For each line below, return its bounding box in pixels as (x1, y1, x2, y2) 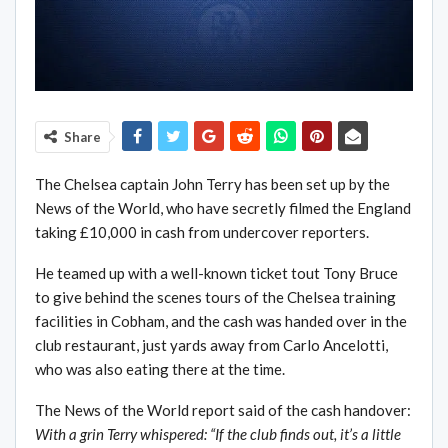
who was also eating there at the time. (35, 360, 285, 379)
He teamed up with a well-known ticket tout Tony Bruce (35, 264, 398, 283)
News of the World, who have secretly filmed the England (35, 199, 411, 218)
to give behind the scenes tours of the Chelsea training (35, 288, 396, 307)
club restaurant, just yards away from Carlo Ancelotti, (35, 336, 388, 355)
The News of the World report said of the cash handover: (35, 401, 411, 420)
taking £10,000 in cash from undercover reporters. (35, 223, 369, 242)
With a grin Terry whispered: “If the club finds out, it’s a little (35, 425, 401, 444)
